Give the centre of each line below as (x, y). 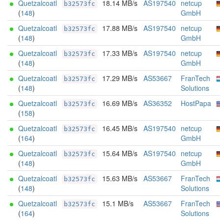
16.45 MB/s (120, 128)
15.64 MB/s (120, 153)
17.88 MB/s (120, 28)
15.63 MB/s (120, 178)
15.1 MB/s (118, 203)
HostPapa (196, 103)
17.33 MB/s (120, 53)
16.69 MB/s (120, 103)
